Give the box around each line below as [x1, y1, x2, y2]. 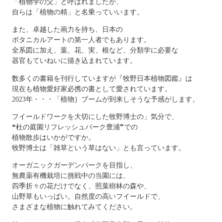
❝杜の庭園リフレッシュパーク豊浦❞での [11, 123, 138, 131]
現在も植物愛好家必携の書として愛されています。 [11, 84, 171, 93]
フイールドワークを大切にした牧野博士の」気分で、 [11, 112, 178, 121]
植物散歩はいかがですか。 [11, 133, 95, 142]
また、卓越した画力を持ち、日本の [11, 25, 123, 34]
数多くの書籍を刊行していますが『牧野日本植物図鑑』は [11, 74, 192, 82]
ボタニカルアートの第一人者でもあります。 [11, 36, 151, 44]
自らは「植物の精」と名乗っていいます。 [11, 8, 144, 16]
